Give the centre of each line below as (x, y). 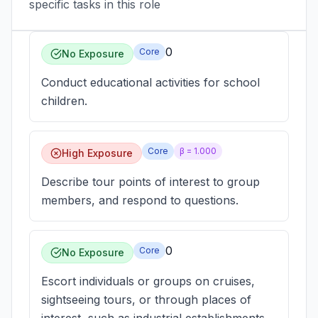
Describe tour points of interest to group (150, 182)
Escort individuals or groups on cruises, (148, 281)
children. (64, 101)
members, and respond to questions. (140, 200)
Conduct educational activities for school (150, 82)
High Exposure (97, 153)
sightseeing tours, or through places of (146, 300)
